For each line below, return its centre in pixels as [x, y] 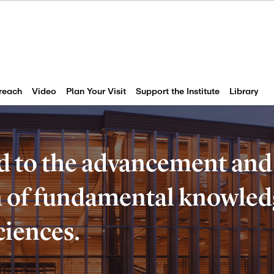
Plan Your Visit [96, 91]
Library [244, 91]
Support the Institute [178, 91]
